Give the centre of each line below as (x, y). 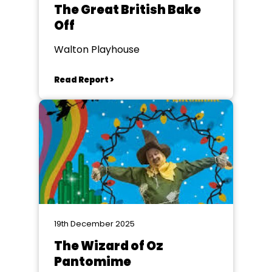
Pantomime (93, 262)
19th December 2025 (94, 224)
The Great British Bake (127, 10)
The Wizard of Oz (109, 246)
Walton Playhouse (97, 49)
